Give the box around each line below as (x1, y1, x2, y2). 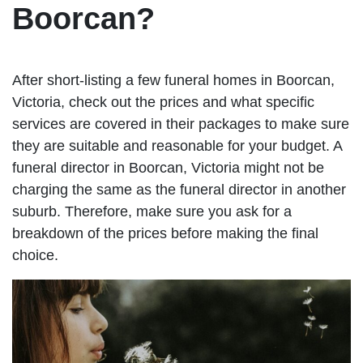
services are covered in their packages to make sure (12, 115, 349, 132)
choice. (12, 246, 58, 263)
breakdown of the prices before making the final (12, 224, 318, 241)
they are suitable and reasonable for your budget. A (12, 137, 342, 154)
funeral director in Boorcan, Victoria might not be (12, 159, 324, 176)
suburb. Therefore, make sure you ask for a (12, 203, 292, 220)
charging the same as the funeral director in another (12, 181, 346, 198)
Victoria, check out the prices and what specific (12, 93, 314, 110)
